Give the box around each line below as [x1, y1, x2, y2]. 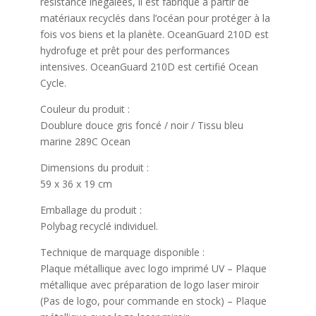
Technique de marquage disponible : [39, 245, 205, 259]
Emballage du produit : [39, 203, 142, 217]
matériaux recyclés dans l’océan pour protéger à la [39, 11, 270, 25]
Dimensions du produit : [39, 161, 149, 174]
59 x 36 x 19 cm [39, 177, 112, 190]
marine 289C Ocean [39, 135, 130, 148]
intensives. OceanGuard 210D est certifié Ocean [39, 60, 258, 73]
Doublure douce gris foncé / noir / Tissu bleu [39, 119, 243, 132]
